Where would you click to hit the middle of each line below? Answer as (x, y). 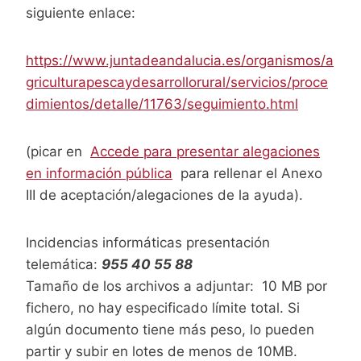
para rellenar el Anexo (247, 173)
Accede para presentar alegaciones (205, 151)
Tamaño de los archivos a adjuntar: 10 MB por (176, 286)
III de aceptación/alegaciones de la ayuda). (164, 195)
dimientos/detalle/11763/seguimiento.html (162, 104)
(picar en (58, 151)
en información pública (99, 173)
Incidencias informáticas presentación (148, 242)
